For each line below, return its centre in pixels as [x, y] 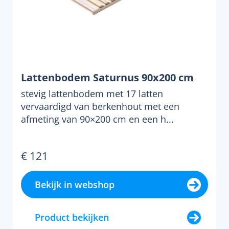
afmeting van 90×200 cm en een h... [97, 119]
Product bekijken [72, 217]
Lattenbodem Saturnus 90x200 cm [107, 77]
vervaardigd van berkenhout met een [100, 106]
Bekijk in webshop [75, 184]
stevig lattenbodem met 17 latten [92, 93]
